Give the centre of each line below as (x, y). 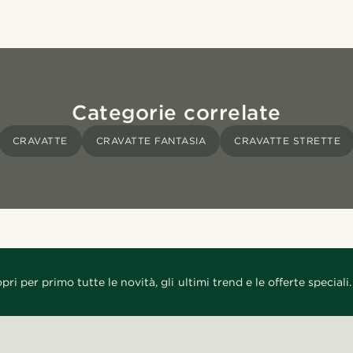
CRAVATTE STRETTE (288, 141)
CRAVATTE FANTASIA (151, 141)
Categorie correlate (176, 113)
